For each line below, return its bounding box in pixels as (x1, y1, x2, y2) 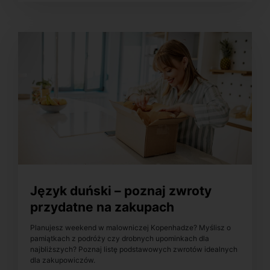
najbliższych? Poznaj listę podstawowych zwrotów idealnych (30, 245, 237, 254)
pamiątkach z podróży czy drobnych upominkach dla (30, 234, 209, 243)
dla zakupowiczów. (30, 256, 95, 265)
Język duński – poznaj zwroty (30, 183, 212, 198)
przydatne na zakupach (30, 199, 174, 215)
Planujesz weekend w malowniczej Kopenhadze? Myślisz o (30, 223, 231, 233)
